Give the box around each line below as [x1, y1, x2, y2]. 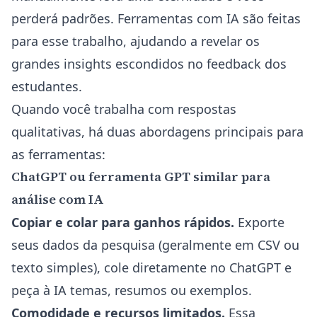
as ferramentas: [11, 146, 105, 163]
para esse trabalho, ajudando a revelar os [11, 33, 260, 50]
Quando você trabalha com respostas [11, 100, 236, 117]
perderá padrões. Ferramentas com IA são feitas [11, 10, 301, 27]
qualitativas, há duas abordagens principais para [11, 123, 304, 140]
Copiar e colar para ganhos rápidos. [11, 214, 234, 231]
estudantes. [11, 78, 82, 95]
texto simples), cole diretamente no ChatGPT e [11, 259, 292, 276]
